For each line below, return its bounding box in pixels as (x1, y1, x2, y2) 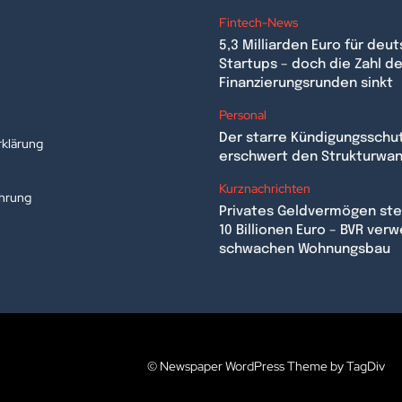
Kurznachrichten (219, 180, 310, 197)
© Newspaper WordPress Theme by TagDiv (147, 358, 386, 375)
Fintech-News (219, 14, 298, 31)
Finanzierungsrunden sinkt (219, 76, 393, 92)
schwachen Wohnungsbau (219, 242, 390, 258)
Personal (219, 107, 267, 124)
